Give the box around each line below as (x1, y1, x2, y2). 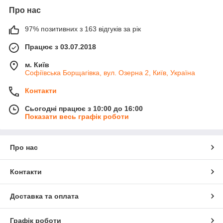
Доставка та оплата (10, 192, 79, 200)
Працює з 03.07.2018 (25, 42, 96, 51)
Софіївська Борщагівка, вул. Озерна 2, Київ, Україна (25, 68, 195, 77)
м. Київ (25, 60, 49, 69)
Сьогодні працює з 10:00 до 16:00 (25, 104, 143, 112)
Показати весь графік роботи (25, 112, 129, 120)
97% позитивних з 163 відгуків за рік (25, 24, 141, 33)
